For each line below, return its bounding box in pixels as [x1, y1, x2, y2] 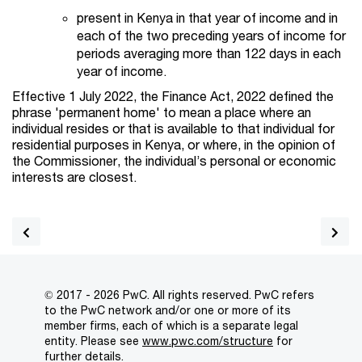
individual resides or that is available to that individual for [12, 120, 335, 137]
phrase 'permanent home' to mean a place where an [12, 104, 311, 120]
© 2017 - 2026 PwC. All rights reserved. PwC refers [44, 288, 314, 302]
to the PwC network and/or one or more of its [44, 303, 291, 318]
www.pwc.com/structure [142, 334, 273, 348]
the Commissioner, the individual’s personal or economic [12, 153, 336, 169]
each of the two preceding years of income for [77, 27, 346, 44]
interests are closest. [12, 169, 137, 185]
